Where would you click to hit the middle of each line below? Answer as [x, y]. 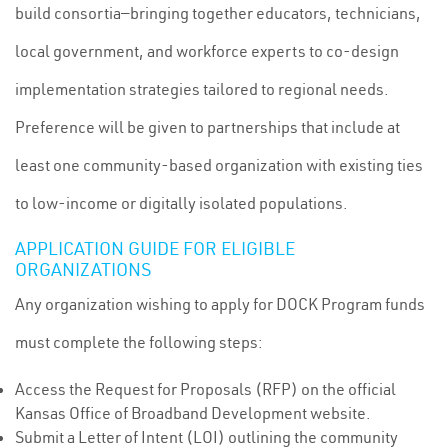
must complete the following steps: [139, 342]
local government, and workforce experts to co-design [207, 51]
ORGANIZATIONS [83, 269]
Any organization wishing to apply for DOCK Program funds [220, 304]
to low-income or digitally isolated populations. [181, 203]
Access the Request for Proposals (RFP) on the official [205, 389]
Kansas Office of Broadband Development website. [193, 413]
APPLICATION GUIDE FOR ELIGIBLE [155, 248]
